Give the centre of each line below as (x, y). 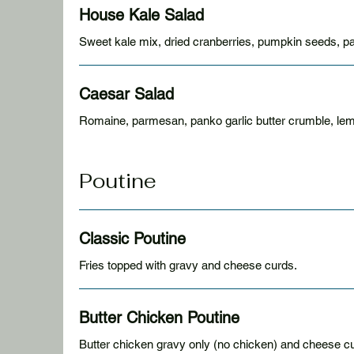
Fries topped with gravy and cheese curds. (188, 265)
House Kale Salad (141, 15)
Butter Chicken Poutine (159, 318)
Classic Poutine (132, 239)
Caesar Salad (126, 94)
